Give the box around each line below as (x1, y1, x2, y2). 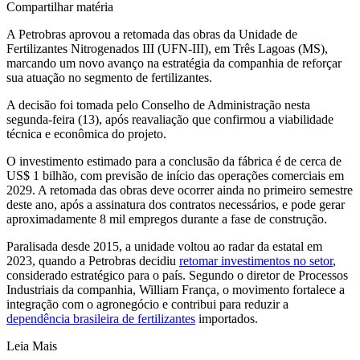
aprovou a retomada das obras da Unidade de (66, 27, 297, 41)
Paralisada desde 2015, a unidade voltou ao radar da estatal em (6, 239, 322, 253)
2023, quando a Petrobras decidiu (6, 253, 179, 268)
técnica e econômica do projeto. (6, 126, 166, 141)
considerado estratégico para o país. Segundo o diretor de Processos (6, 268, 348, 282)
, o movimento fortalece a (216, 282, 345, 297)
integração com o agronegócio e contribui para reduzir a (6, 297, 288, 311)
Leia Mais (6, 338, 57, 353)
